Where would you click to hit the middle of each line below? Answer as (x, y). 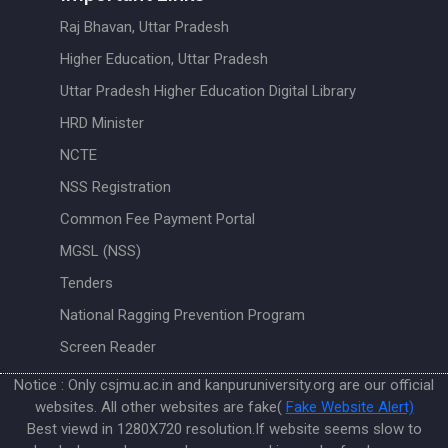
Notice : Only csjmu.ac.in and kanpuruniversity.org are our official (224, 384)
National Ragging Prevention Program (182, 314)
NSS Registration (115, 186)
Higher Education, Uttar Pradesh (164, 58)
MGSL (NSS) (100, 250)
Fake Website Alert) (349, 406)
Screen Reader (108, 346)
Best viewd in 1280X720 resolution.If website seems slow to (224, 428)
